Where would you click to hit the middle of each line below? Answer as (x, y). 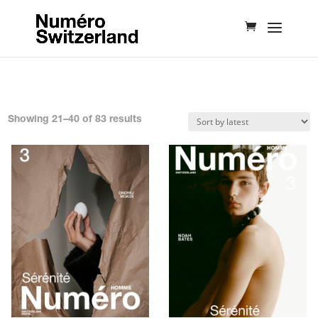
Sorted (158, 119)
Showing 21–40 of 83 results (75, 120)
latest (155, 152)
